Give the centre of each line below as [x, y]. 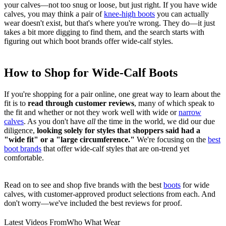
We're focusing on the [171, 139]
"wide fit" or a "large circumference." [69, 139]
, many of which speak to [174, 103]
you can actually [182, 14]
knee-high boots [129, 14]
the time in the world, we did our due [156, 121]
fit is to [16, 103]
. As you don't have [55, 121]
